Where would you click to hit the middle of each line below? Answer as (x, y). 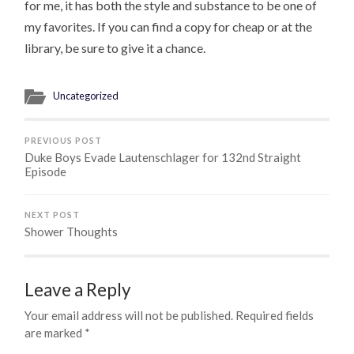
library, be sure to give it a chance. (115, 47)
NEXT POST (53, 215)
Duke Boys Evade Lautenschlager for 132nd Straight (163, 157)
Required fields (275, 315)
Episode (46, 171)
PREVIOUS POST (64, 140)
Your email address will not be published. (129, 315)
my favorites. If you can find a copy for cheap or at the (169, 26)
